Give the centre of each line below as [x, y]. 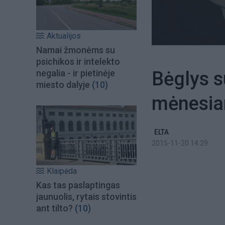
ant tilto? [54, 208]
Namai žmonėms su [76, 50]
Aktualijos [64, 36]
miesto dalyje [63, 85]
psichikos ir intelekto [78, 62]
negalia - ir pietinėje [76, 73]
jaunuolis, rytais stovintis [86, 196]
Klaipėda [62, 171]
